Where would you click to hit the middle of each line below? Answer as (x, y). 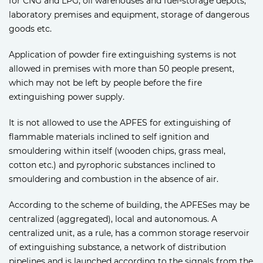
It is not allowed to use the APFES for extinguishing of (120, 123)
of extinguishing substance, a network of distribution (117, 247)
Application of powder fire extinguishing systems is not (123, 55)
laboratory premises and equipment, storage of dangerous (129, 15)
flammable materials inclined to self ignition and (109, 137)
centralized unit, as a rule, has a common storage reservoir (129, 233)
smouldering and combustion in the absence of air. (114, 179)
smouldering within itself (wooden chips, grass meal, (117, 151)
